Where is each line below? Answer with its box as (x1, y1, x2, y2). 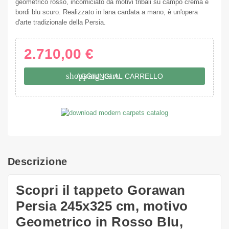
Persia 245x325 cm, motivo (16, 198, 188, 214)
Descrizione (8, 155, 67, 167)
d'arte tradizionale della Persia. (15, 18, 106, 27)
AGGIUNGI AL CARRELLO (76, 72, 163, 81)
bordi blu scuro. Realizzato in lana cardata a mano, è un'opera (15, 8, 198, 16)
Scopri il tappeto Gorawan (16, 182, 186, 198)
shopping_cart (66, 71, 118, 81)
